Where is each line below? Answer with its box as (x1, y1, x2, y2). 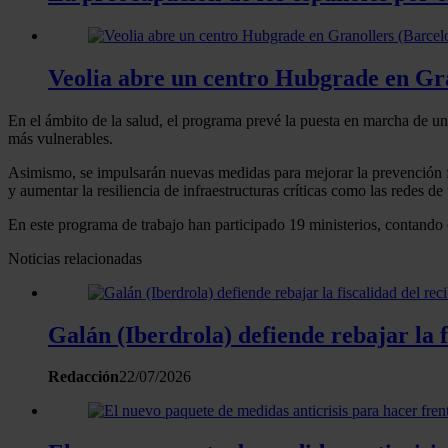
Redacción (48, 368, 119, 386)
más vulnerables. (8, 129, 113, 147)
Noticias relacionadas (8, 249, 142, 267)
